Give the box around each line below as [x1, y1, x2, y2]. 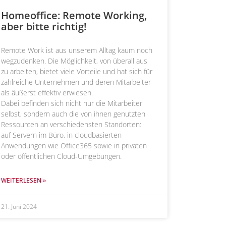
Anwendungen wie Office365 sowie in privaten [1, 140, 147, 150]
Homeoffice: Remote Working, [1, 8, 147, 22]
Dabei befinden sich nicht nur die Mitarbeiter [1, 98, 142, 108]
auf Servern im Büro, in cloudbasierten [1, 130, 122, 140]
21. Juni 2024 [1, 202, 37, 211]
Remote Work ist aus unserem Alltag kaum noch [1, 45, 152, 55]
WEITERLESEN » [1, 176, 46, 185]
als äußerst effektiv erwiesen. [1, 87, 93, 97]
